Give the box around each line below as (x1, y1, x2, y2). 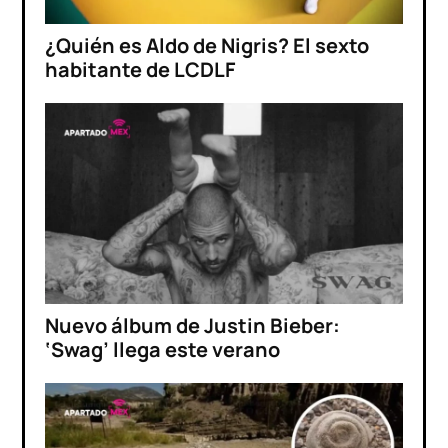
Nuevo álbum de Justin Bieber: (45, 311, 341, 339)
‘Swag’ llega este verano (45, 335, 281, 363)
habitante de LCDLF (45, 55, 236, 83)
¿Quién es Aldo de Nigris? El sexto (45, 31, 370, 59)
